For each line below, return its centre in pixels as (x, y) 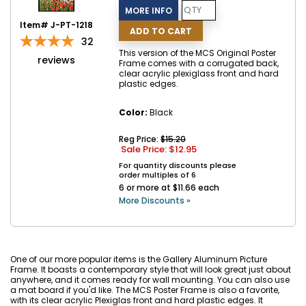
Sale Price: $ (148, 149)
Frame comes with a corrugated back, (199, 63)
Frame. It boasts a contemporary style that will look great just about (151, 269)
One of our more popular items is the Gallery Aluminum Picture (139, 259)
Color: (134, 112)
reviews (57, 60)
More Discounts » (155, 200)
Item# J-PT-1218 (57, 25)
